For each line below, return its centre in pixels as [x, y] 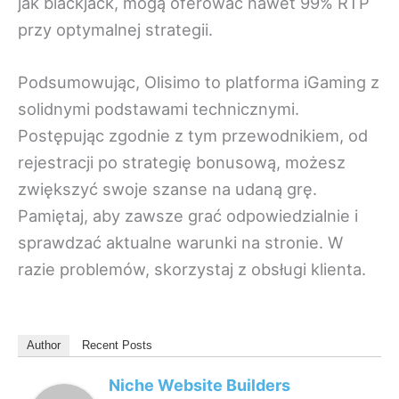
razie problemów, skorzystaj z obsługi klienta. [192, 269]
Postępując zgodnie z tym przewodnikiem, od [193, 135]
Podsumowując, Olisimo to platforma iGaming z [199, 81]
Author [44, 346]
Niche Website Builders [199, 386]
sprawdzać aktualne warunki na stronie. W [180, 242]
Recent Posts [117, 346]
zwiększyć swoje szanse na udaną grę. [167, 188]
